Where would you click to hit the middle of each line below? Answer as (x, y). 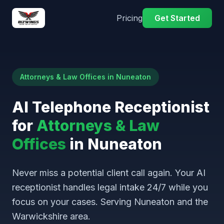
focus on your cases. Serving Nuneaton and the (110, 202)
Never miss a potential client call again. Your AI (109, 173)
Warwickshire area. (51, 216)
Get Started (177, 18)
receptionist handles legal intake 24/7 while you (110, 187)
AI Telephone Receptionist (111, 107)
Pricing (129, 18)
